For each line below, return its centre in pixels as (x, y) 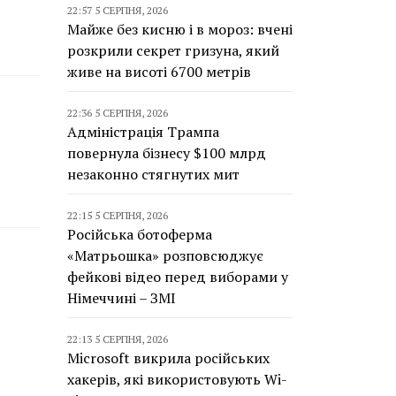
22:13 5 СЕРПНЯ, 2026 (118, 339)
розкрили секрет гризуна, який (173, 50)
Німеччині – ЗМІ (122, 298)
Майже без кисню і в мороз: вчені (180, 29)
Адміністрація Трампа (143, 132)
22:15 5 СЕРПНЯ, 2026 (118, 215)
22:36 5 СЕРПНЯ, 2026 (118, 113)
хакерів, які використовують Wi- (177, 379)
